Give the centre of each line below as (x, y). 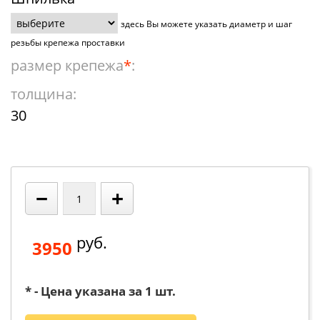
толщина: (44, 94)
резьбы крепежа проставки (68, 42)
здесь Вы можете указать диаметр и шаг (206, 24)
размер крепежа (67, 65)
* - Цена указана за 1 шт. (100, 291)
